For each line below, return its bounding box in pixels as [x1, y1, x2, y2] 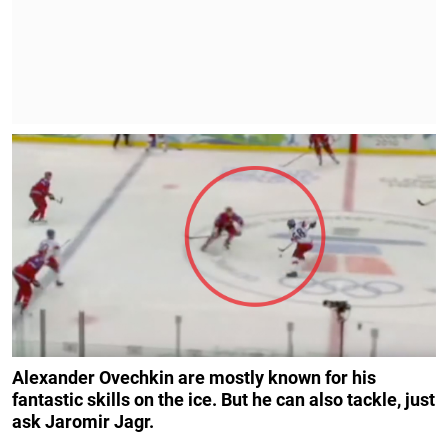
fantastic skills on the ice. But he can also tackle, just [12, 388, 435, 410]
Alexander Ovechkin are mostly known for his [12, 366, 376, 388]
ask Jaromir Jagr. [12, 410, 154, 432]
